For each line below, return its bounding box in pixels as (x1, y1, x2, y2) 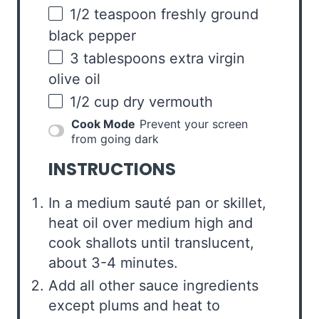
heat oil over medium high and (48, 214, 253, 231)
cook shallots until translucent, (48, 234, 254, 251)
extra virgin (165, 49, 245, 67)
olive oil (48, 70, 100, 88)
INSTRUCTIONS (48, 157, 176, 181)
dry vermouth (123, 93, 213, 111)
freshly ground (157, 6, 258, 23)
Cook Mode (71, 116, 136, 131)
